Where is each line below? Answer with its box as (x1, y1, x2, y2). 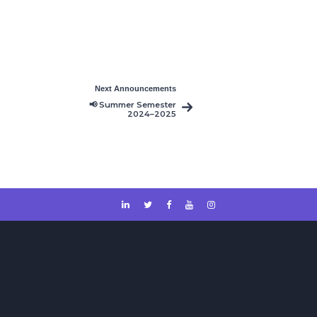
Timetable (134, 118, 176, 128)
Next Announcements (94, 84, 176, 93)
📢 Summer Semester (88, 100, 176, 110)
